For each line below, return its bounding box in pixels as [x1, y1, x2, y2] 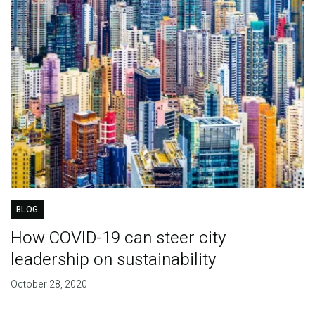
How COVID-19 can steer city [10, 226, 226, 251]
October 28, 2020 [10, 277, 87, 292]
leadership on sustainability [10, 247, 216, 273]
